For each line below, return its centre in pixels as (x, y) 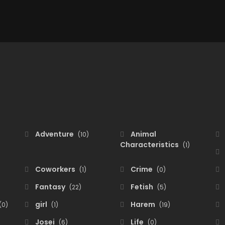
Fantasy (50, 187)
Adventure (54, 134)
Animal (143, 134)
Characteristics (150, 145)
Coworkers (55, 169)
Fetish (142, 187)
